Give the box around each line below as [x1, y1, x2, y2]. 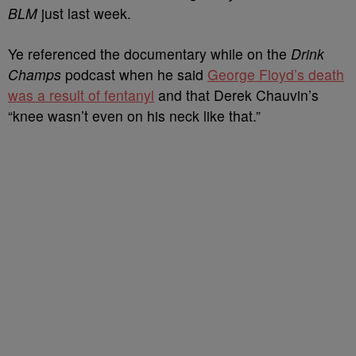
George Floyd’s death [207, 64, 344, 84]
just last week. [37, 3, 131, 23]
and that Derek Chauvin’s [154, 85, 319, 105]
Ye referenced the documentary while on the [8, 44, 291, 64]
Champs [8, 64, 61, 84]
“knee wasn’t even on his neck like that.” [8, 106, 261, 126]
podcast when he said [61, 64, 207, 84]
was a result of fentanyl [8, 85, 154, 105]
